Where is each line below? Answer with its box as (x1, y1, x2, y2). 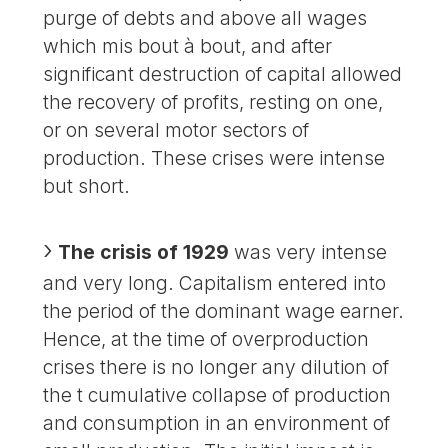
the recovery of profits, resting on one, (43, 90, 384, 115)
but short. (43, 174, 131, 199)
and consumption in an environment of (43, 411, 391, 436)
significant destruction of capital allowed (43, 62, 403, 87)
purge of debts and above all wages (43, 6, 368, 31)
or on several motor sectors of (43, 118, 310, 143)
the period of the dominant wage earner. (43, 299, 405, 324)
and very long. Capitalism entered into (43, 271, 387, 296)
